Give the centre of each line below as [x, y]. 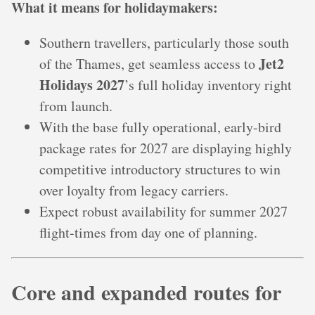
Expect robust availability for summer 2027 [163, 212]
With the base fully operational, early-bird [160, 127]
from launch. [76, 106]
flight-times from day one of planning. [148, 233]
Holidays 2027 [82, 85]
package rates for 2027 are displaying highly [166, 148]
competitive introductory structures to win [160, 169]
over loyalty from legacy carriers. [134, 191]
